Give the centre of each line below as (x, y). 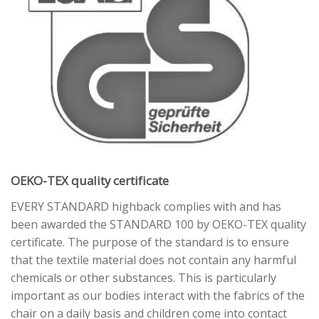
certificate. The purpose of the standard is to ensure (150, 242)
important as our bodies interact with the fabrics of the (158, 295)
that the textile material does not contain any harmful (153, 260)
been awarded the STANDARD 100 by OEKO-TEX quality (158, 224)
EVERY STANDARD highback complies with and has (146, 206)
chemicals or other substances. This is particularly (143, 277)
